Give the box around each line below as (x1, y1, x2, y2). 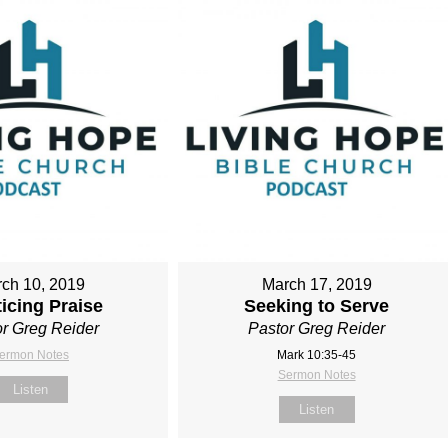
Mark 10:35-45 (277, 347, 357, 362)
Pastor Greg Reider (248, 319, 386, 337)
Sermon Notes (277, 367, 356, 382)
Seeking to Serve (244, 295, 390, 316)
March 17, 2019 (261, 275, 372, 293)
